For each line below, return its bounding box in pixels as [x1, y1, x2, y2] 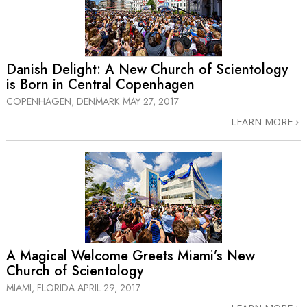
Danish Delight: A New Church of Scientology [6, 59, 288, 79]
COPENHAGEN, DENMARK [6, 94, 123, 108]
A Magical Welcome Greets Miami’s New [6, 246, 255, 267]
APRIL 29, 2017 [77, 281, 140, 295]
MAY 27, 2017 [123, 94, 179, 108]
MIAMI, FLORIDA [6, 281, 77, 295]
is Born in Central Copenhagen [6, 74, 195, 95]
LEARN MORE [231, 114, 295, 128]
